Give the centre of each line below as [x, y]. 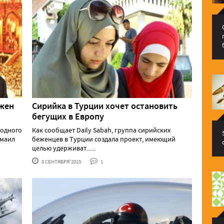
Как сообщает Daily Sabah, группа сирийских [101, 130]
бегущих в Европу [68, 117]
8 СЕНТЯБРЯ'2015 [61, 162]
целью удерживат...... [64, 148]
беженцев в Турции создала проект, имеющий [104, 139]
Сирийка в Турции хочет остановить [105, 106]
